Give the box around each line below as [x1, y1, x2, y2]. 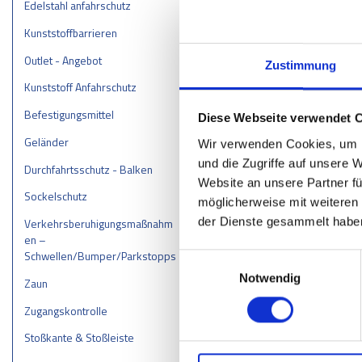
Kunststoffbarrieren [23, 23, 117, 41]
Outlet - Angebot [23, 51, 102, 69]
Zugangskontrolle [23, 301, 107, 319]
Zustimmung [264, 57, 337, 72]
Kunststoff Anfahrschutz [23, 78, 137, 96]
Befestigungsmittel [23, 106, 114, 124]
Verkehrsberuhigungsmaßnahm [23, 215, 173, 233]
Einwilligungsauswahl [179, 251, 292, 266]
